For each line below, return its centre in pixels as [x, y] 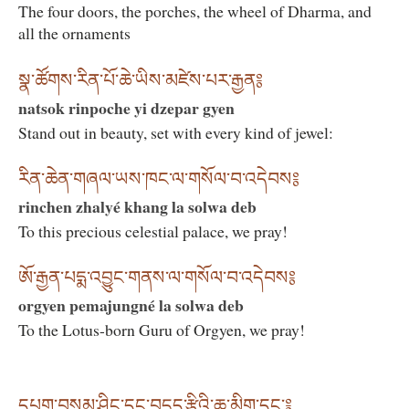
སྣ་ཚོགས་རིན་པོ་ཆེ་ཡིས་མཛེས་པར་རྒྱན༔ [141, 80]
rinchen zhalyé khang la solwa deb [137, 206]
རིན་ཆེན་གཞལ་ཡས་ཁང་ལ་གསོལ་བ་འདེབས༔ [159, 179]
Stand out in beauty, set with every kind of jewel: [176, 132]
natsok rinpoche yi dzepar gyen [126, 107]
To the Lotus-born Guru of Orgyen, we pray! [162, 330]
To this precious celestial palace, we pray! [153, 231]
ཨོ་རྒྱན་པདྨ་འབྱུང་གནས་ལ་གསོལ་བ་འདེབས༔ [157, 278]
